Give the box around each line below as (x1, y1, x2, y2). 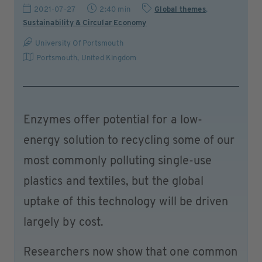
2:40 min (99, 6, 131, 13)
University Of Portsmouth (35, 40, 124, 47)
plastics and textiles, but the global (23, 176, 204, 188)
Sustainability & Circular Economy (23, 19, 147, 27)
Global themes (154, 6, 206, 13)
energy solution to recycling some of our (23, 135, 235, 147)
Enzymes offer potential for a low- (23, 115, 202, 126)
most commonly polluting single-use (23, 156, 212, 167)
